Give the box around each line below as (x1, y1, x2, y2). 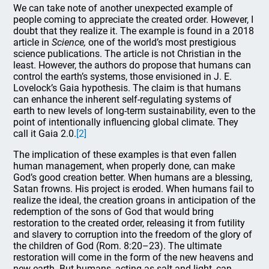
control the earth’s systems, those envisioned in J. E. (13, 71, 232, 82)
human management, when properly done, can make (13, 160, 235, 172)
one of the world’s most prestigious (86, 37, 237, 48)
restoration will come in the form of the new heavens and (13, 252, 254, 263)
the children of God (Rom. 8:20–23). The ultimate (13, 240, 222, 252)
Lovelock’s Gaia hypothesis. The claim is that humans (13, 82, 241, 94)
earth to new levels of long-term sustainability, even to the (13, 105, 256, 116)
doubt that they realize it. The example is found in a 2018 (13, 25, 255, 37)
